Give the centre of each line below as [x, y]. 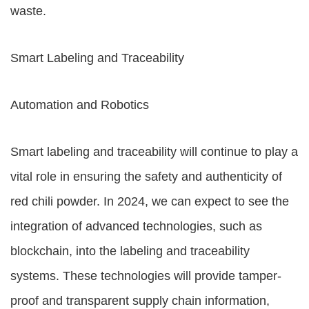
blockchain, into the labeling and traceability [130, 251]
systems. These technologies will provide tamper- [146, 276]
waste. [28, 11]
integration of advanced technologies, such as [136, 226]
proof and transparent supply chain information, [140, 301]
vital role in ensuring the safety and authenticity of [146, 177]
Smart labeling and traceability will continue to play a [154, 152]
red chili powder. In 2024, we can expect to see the [150, 201]
